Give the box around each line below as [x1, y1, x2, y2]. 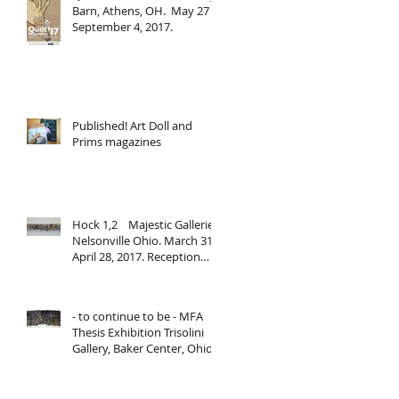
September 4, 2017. [72, 18, 173, 35]
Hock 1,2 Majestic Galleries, [72, 216, 222, 232]
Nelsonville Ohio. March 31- [72, 232, 216, 248]
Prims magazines [72, 133, 161, 150]
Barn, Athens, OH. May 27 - [72, 2, 216, 19]
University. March [72, 355, 164, 372]
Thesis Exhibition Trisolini [72, 323, 204, 340]
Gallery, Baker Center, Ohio [72, 339, 213, 356]
